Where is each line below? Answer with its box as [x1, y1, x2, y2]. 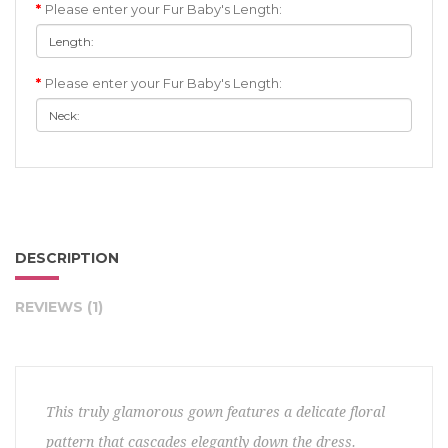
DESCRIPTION [15, 249, 119, 267]
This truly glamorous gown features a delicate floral [46, 404, 385, 420]
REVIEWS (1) [15, 298, 103, 316]
